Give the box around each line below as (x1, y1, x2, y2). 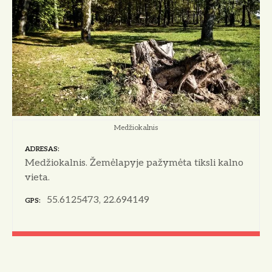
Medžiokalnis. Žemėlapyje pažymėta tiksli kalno (25, 157, 243, 169)
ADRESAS (25, 144, 58, 153)
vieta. (25, 172, 50, 184)
